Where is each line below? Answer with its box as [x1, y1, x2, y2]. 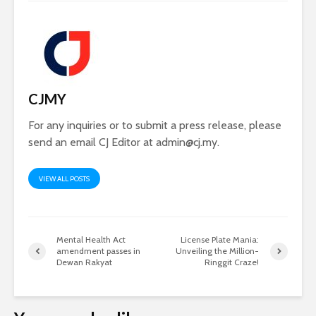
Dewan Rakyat [56, 257, 112, 268]
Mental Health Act [56, 234, 126, 245]
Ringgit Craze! [205, 257, 260, 268]
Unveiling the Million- [176, 245, 260, 257]
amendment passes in [56, 245, 140, 257]
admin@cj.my [156, 135, 217, 150]
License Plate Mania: [181, 234, 260, 245]
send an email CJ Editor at [28, 135, 156, 150]
